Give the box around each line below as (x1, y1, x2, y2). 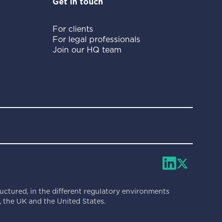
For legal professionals (53, 35, 141, 44)
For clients (53, 24, 94, 34)
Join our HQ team (53, 45, 122, 55)
